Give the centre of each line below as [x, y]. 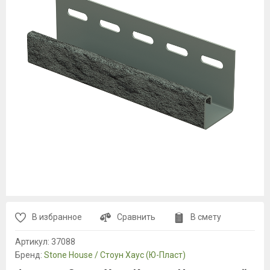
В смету [206, 217]
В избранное [57, 217]
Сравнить [136, 217]
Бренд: [30, 255]
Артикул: [33, 242]
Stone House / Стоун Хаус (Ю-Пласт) [115, 255]
